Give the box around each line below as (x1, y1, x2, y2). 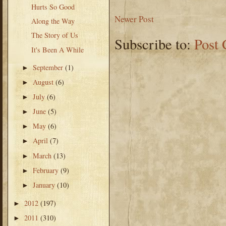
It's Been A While (31, 44, 84, 54)
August (33, 77, 56, 87)
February (33, 165, 61, 175)
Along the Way (31, 16, 75, 26)
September (33, 62, 66, 72)
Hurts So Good (31, 2, 75, 12)
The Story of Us (31, 30, 78, 40)
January (33, 180, 58, 190)
